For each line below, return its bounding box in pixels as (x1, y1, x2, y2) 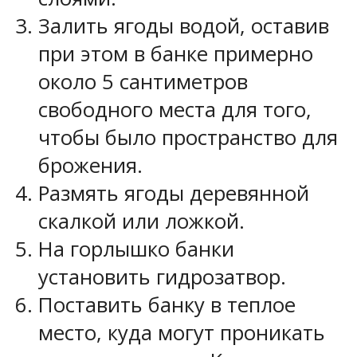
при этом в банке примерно (38, 39, 313, 68)
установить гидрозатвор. (38, 262, 286, 291)
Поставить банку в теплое (38, 290, 296, 319)
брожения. (38, 151, 143, 179)
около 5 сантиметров (38, 67, 248, 96)
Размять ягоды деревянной (38, 178, 309, 207)
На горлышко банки (38, 234, 234, 263)
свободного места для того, (38, 95, 312, 124)
